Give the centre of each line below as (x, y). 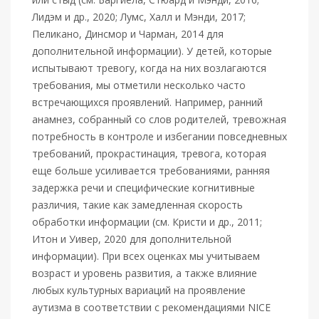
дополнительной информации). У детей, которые (152, 51)
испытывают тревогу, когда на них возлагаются (149, 68)
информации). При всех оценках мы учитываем (146, 256)
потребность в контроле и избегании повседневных (159, 136)
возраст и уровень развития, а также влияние (145, 273)
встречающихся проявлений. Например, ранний (147, 102)
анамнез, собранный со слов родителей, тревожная (159, 119)
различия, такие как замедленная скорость (137, 205)
